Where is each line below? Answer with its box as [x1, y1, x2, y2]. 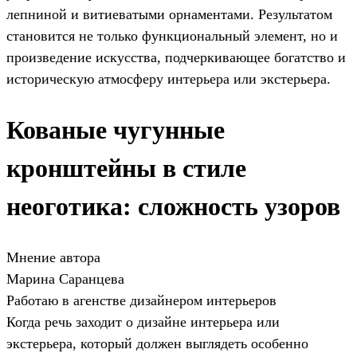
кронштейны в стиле [6, 154, 246, 183]
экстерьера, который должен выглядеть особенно [6, 335, 308, 351]
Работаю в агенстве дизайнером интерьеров [6, 292, 277, 308]
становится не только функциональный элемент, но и [6, 27, 338, 44]
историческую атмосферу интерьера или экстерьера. [6, 70, 331, 87]
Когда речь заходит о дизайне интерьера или [6, 313, 280, 330]
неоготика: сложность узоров [6, 192, 340, 222]
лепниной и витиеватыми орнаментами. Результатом [6, 6, 332, 22]
